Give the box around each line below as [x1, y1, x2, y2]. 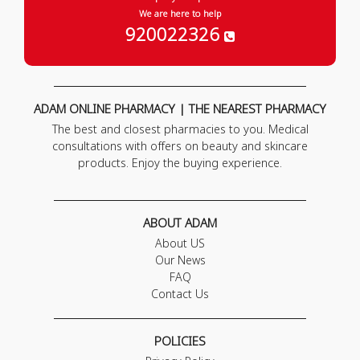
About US [155, 235, 205, 252]
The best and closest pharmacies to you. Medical [51, 121, 309, 137]
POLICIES [154, 333, 206, 350]
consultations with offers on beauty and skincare [52, 138, 308, 154]
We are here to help [138, 7, 222, 20]
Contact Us [151, 286, 209, 302]
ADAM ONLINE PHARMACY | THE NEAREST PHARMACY [34, 100, 326, 117]
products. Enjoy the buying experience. [78, 155, 282, 171]
